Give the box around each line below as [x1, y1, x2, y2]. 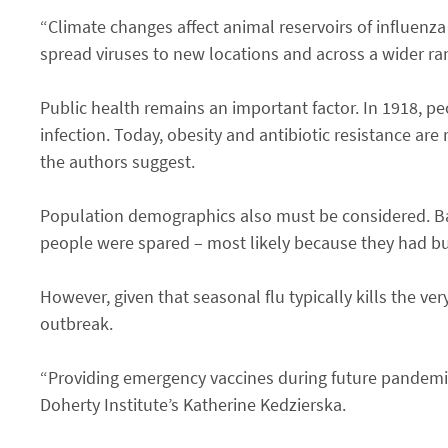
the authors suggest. [40, 149, 195, 173]
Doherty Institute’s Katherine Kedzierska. [40, 392, 346, 416]
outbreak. [40, 311, 113, 335]
